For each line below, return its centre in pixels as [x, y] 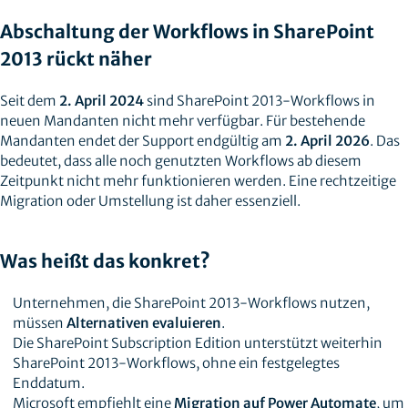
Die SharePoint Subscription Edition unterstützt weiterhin [197, 343]
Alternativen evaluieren [143, 323]
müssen [39, 323]
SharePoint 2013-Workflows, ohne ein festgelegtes [176, 363]
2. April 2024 [102, 101]
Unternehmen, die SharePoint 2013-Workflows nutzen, [191, 303]
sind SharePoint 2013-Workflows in [260, 101]
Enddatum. [48, 383]
